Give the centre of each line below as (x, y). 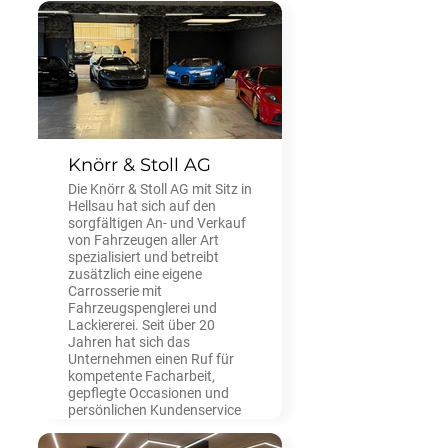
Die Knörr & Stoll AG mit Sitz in (160, 188)
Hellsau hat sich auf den (142, 205)
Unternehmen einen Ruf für (151, 358)
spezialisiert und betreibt (143, 256)
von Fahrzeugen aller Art (143, 239)
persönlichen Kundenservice (154, 409)
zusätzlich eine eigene (135, 273)
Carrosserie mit (115, 290)
